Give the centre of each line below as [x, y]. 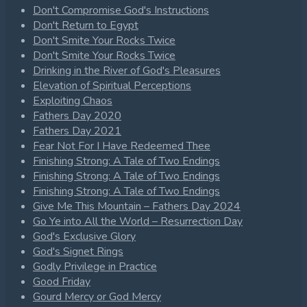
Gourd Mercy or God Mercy [97, 297]
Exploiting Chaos [73, 101]
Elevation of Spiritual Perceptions [112, 86]
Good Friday [62, 282]
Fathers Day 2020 [77, 116]
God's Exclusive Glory [84, 237]
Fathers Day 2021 [77, 131]
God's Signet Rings [78, 252]
